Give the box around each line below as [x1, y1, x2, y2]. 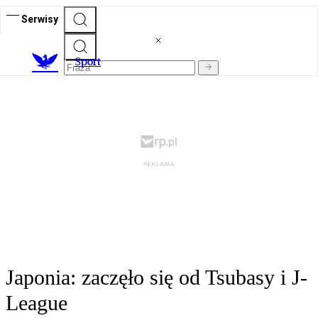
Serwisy [21, 13, 58, 25]
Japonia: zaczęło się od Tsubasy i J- [6, 265, 307, 290]
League [6, 291, 67, 315]
